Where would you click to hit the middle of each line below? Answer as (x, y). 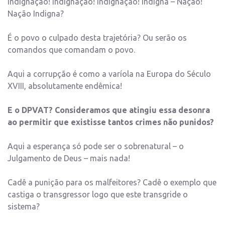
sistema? (24, 207)
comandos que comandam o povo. (71, 50)
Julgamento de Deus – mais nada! (69, 158)
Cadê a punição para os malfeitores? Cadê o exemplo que (112, 183)
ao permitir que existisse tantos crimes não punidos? (111, 122)
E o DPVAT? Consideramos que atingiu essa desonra (109, 110)
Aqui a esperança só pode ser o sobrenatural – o (96, 146)
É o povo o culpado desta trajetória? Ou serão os (97, 38)
